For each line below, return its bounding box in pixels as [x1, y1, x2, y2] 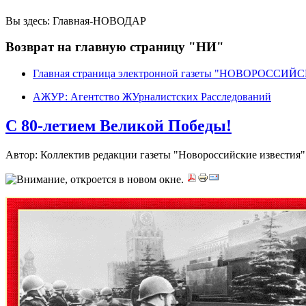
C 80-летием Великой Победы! [5, 117, 232, 135]
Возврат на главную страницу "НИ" [5, 40, 224, 55]
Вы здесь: [5, 14, 53, 27]
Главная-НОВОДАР [53, 14, 146, 27]
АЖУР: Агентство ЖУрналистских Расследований [33, 91, 271, 103]
